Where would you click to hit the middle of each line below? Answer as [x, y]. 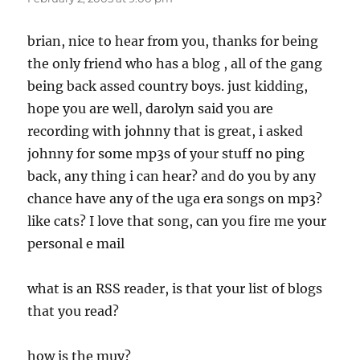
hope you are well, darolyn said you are [151, 109]
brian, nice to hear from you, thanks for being [173, 41]
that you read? [74, 311]
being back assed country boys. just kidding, [168, 86]
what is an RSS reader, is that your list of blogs [175, 289]
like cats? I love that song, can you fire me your [177, 221]
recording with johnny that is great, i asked [166, 131]
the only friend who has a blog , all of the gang [175, 64]
